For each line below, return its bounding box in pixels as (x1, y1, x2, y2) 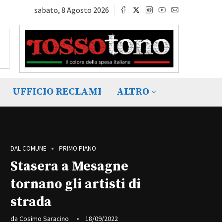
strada (10, 194, 52, 211)
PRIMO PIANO (59, 144, 96, 153)
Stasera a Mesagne (10, 158, 128, 175)
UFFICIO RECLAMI (12, 86, 102, 99)
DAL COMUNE (10, 144, 47, 153)
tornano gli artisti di (10, 176, 141, 193)
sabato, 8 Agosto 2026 (34, 5, 109, 15)
